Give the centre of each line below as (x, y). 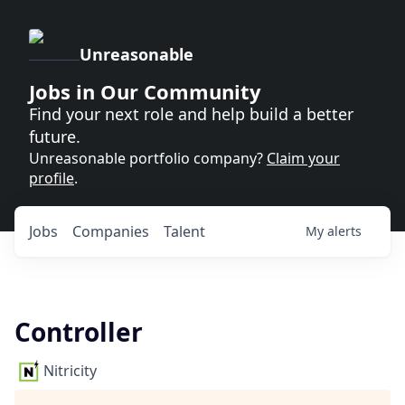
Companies (111, 231)
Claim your (303, 158)
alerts (344, 231)
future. (55, 137)
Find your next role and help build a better (191, 114)
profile (52, 178)
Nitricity (70, 371)
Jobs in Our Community (145, 91)
